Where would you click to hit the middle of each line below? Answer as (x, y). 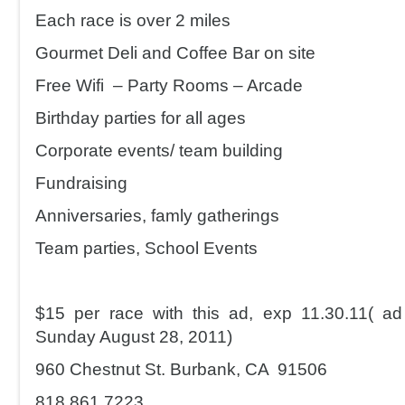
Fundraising (81, 183)
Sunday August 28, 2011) (134, 337)
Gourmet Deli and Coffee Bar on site (175, 53)
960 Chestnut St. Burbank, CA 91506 (181, 369)
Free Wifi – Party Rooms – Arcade (169, 85)
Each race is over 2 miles (133, 20)
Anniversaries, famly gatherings (157, 216)
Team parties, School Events (146, 248)
